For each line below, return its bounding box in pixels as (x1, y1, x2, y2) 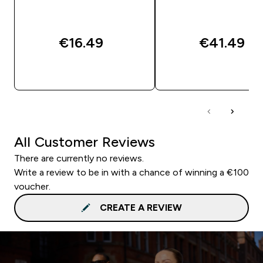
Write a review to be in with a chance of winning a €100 (14, 167, 249, 177)
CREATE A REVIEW (100, 202, 182, 213)
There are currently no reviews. (14, 153, 144, 163)
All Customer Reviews (14, 133, 155, 150)
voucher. (14, 181, 50, 191)
